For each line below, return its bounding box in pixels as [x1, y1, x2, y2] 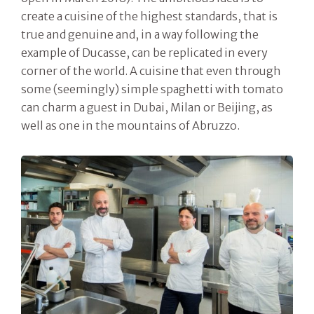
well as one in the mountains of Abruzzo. [21, 118, 240, 133]
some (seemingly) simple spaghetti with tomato [21, 82, 283, 97]
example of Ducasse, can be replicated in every [21, 46, 268, 60]
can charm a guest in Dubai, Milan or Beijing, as [21, 100, 273, 115]
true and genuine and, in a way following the [21, 27, 259, 42]
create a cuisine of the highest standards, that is [21, 9, 278, 24]
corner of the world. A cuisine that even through [21, 64, 281, 78]
